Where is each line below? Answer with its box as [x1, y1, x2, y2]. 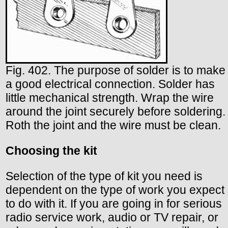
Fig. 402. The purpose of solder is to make [6, 64, 225, 77]
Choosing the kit [6, 144, 97, 158]
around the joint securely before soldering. [6, 105, 225, 119]
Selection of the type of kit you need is [6, 169, 203, 183]
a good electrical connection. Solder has [6, 77, 215, 91]
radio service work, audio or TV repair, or [6, 211, 218, 224]
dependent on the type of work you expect [6, 183, 224, 197]
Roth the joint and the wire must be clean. [6, 119, 221, 132]
